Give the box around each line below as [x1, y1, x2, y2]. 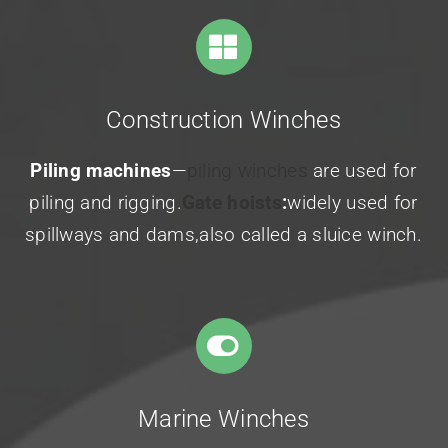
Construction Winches [106, 106, 341, 135]
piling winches [186, 159, 308, 183]
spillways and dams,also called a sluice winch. [24, 223, 423, 247]
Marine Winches [138, 405, 309, 434]
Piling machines [30, 159, 172, 183]
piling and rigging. [29, 191, 182, 215]
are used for [307, 159, 417, 183]
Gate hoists [181, 191, 282, 215]
